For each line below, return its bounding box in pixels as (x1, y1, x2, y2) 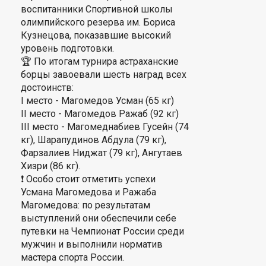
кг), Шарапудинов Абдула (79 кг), (21, 134, 166, 145)
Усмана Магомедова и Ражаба (21, 186, 156, 198)
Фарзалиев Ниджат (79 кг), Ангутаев (21, 147, 182, 159)
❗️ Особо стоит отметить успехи (21, 173, 156, 185)
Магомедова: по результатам (21, 199, 150, 211)
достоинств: (21, 82, 76, 93)
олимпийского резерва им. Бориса (21, 17, 175, 28)
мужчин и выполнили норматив (21, 239, 163, 250)
